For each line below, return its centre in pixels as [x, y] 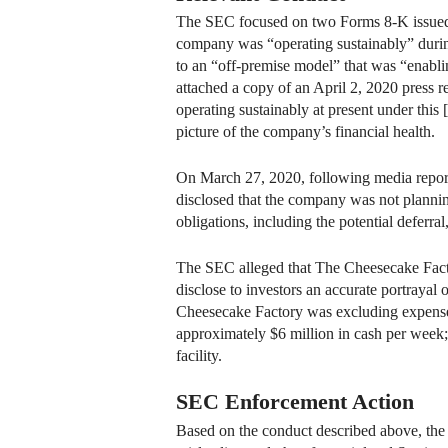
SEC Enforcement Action [295, 402]
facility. [199, 356]
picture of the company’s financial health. [305, 132]
